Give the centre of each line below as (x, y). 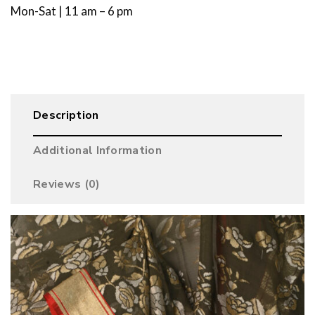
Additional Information (98, 151)
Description (66, 116)
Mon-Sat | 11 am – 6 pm (72, 11)
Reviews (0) (67, 185)
